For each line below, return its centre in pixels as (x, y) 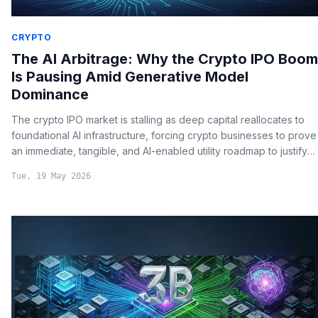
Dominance (50, 95)
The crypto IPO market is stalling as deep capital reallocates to (158, 120)
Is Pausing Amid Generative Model (130, 77)
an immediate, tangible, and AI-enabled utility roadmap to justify (159, 151)
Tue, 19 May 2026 (51, 176)
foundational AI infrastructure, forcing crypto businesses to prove (164, 136)
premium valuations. (57, 167)
